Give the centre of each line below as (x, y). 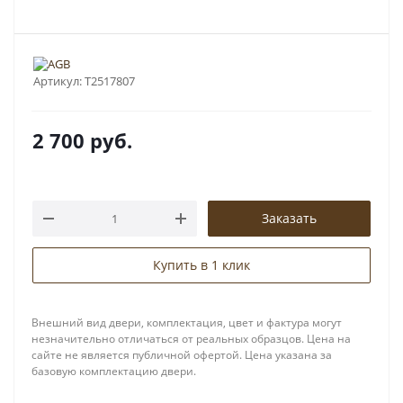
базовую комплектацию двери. (114, 371)
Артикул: (58, 81)
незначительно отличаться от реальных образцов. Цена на (191, 339)
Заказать (289, 218)
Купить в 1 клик (201, 265)
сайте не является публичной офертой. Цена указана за (182, 355)
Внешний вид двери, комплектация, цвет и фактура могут (187, 322)
